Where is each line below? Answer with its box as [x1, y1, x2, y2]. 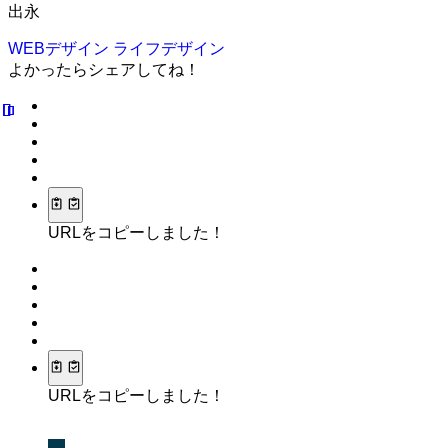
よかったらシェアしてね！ [8, 60, 200, 78]
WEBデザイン [8, 39, 113, 57]
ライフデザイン [113, 39, 225, 57]
